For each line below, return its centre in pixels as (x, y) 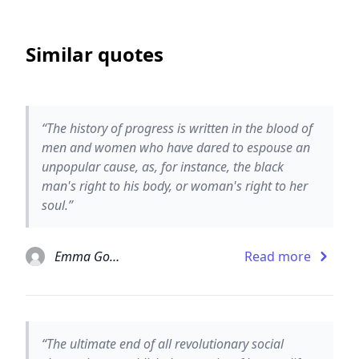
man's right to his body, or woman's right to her (175, 186)
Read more (278, 256)
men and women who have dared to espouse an (176, 147)
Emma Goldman (115, 256)
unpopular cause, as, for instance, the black (163, 166)
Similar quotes (95, 54)
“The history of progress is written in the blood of (177, 128)
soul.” (57, 205)
